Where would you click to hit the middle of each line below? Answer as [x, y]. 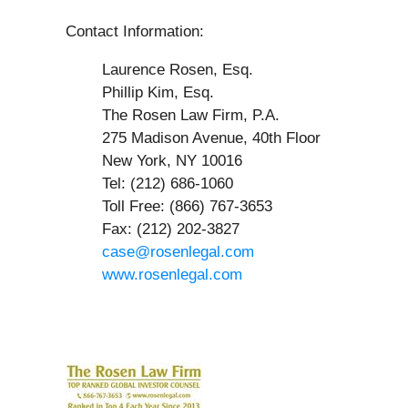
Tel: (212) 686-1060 [149, 184]
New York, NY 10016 [154, 161]
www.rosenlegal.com [172, 275]
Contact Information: [135, 32]
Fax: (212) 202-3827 [153, 229]
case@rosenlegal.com [178, 252]
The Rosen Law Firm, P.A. [173, 116]
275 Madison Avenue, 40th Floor [193, 138]
